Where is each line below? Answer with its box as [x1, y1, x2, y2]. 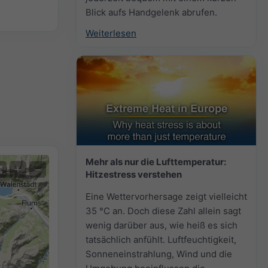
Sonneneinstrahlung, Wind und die [86, 248, 232, 260]
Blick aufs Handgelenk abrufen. [86, 6, 217, 18]
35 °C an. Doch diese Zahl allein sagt [86, 205, 241, 217]
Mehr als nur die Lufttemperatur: [86, 156, 226, 167]
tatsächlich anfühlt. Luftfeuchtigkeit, [86, 233, 236, 245]
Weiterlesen [86, 27, 136, 39]
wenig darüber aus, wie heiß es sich [86, 219, 237, 231]
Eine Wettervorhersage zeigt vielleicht [86, 190, 247, 202]
